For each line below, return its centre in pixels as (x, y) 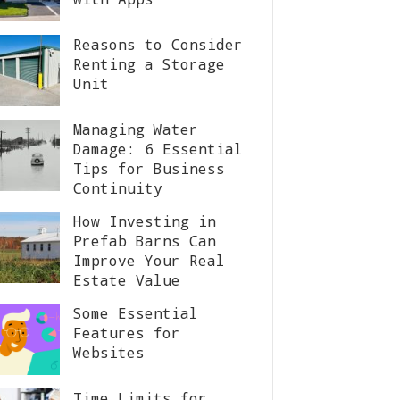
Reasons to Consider (158, 44)
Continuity (118, 188)
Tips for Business (149, 168)
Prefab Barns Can (145, 241)
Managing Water (136, 129)
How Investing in (145, 221)
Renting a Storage (149, 64)
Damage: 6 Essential (158, 149)
